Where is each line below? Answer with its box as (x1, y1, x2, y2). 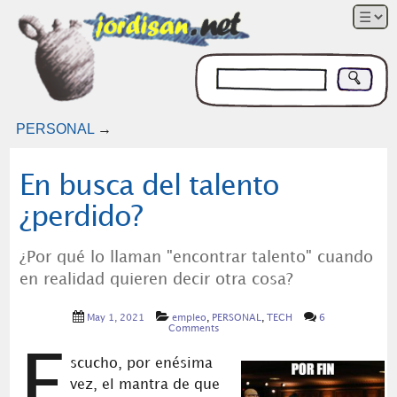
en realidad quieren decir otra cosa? (19, 273, 293, 287)
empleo (171, 314, 206, 323)
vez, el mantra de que (69, 378, 220, 392)
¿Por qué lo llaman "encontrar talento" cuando (19, 251, 373, 265)
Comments (168, 324, 220, 334)
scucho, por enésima (69, 356, 213, 370)
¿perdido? (19, 205, 143, 230)
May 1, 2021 (86, 314, 144, 323)
